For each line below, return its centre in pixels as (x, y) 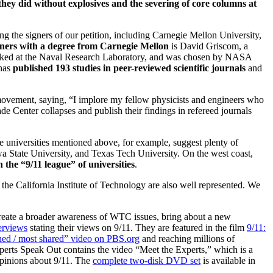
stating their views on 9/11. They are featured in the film (137, 227)
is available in (228, 260)
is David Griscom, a (208, 46)
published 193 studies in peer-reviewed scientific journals (129, 68)
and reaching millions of (187, 238)
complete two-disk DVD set (147, 260)
